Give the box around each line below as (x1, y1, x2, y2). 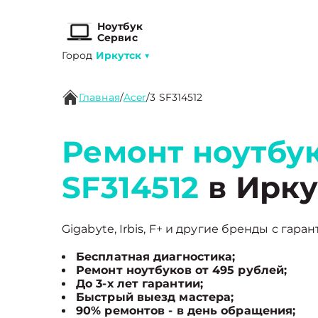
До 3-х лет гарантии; (76, 277, 203, 290)
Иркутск (95, 49, 142, 62)
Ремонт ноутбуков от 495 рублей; (76, 263, 287, 277)
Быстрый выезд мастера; (76, 290, 234, 304)
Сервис (97, 31, 138, 44)
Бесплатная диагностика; (76, 250, 236, 263)
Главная (79, 91, 120, 104)
